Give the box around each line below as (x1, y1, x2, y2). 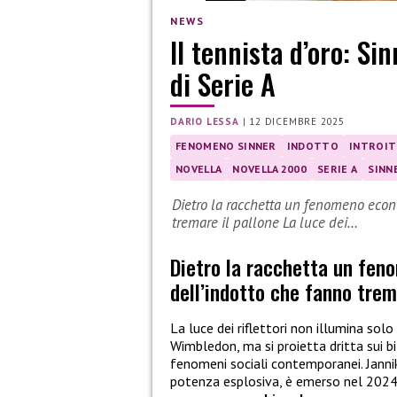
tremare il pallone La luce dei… (172, 212, 358, 232)
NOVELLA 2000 (232, 161, 307, 175)
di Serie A (170, 62, 276, 105)
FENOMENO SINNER (175, 138, 276, 152)
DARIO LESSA (170, 114, 239, 128)
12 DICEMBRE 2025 (249, 114, 346, 128)
